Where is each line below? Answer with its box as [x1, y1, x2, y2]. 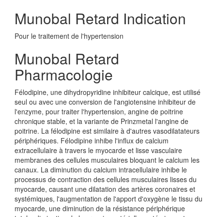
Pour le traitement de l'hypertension [15, 31, 124, 41]
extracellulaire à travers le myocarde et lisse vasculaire [15, 145, 182, 155]
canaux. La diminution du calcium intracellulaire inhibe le [15, 165, 187, 174]
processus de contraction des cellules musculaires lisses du [15, 174, 197, 184]
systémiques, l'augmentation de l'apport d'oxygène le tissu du [15, 194, 202, 203]
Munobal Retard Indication [15, 8, 186, 29]
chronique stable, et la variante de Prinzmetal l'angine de [15, 116, 188, 126]
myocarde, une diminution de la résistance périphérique [15, 203, 185, 213]
